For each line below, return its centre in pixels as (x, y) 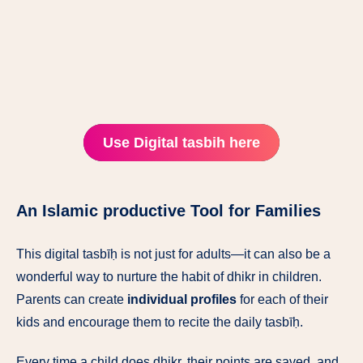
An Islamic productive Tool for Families (169, 211)
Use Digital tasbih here (181, 142)
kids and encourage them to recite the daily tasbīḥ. (160, 322)
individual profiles (182, 299)
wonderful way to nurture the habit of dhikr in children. (169, 276)
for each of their (282, 299)
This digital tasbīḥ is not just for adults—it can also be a (173, 254)
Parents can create (72, 299)
